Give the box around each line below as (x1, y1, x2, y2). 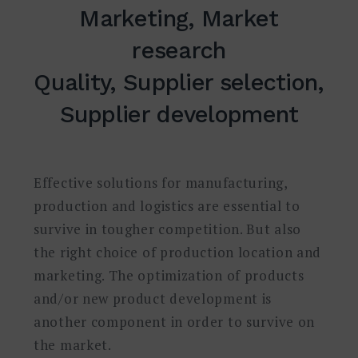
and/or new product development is (34, 288, 272, 308)
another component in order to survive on (34, 312, 316, 331)
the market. (34, 335, 112, 354)
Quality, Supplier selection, (34, 68, 324, 96)
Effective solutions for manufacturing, (34, 173, 288, 192)
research (132, 36, 226, 64)
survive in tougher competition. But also (34, 219, 302, 238)
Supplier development (59, 100, 299, 128)
